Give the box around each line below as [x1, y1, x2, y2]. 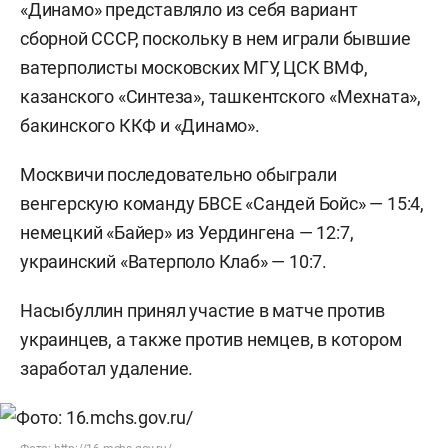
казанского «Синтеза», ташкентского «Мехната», [20, 86, 421, 107]
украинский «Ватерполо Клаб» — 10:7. [20, 251, 327, 272]
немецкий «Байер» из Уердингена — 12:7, [20, 222, 354, 243]
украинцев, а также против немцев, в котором [20, 329, 402, 350]
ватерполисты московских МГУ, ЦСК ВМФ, [20, 57, 368, 78]
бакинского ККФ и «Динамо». [20, 115, 260, 136]
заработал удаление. [20, 358, 194, 379]
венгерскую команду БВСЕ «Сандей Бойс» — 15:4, [20, 193, 424, 214]
